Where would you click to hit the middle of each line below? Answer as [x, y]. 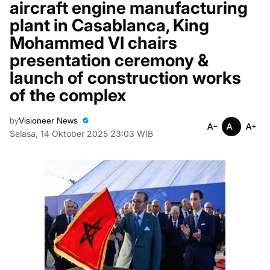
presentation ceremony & [109, 60]
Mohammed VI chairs [93, 42]
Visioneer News [48, 120]
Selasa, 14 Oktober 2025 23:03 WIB [81, 133]
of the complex [68, 95]
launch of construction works [125, 77]
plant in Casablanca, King [109, 25]
